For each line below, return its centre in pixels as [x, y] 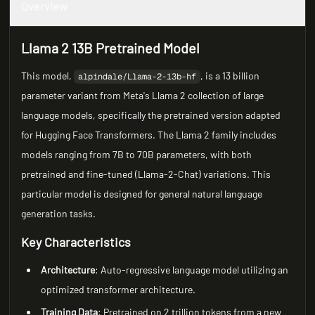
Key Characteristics [76, 242]
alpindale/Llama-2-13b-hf [137, 77]
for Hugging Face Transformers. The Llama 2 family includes [149, 135]
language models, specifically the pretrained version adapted [151, 115]
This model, [48, 76]
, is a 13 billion [230, 76]
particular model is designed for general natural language [142, 194]
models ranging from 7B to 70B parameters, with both [137, 154]
